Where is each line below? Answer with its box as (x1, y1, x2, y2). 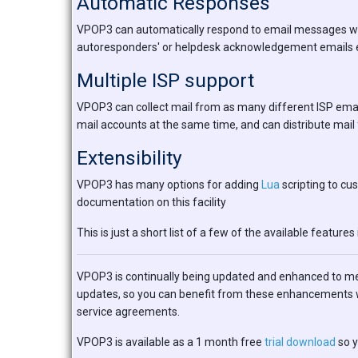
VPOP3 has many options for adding (77, 178, 261, 191)
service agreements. (77, 305, 180, 318)
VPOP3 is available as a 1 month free (77, 336, 265, 348)
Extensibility (77, 146, 182, 169)
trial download (265, 336, 336, 348)
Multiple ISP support (77, 69, 254, 92)
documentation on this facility (77, 196, 226, 209)
